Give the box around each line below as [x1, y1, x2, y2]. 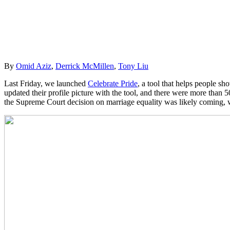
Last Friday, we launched [4, 79, 88, 88]
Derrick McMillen [55, 61, 114, 70]
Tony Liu [118, 61, 148, 70]
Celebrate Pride [88, 79, 138, 88]
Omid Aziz [16, 61, 51, 70]
